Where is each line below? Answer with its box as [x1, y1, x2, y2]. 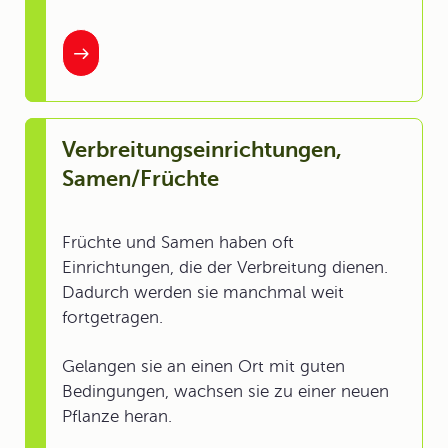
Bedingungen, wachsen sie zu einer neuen [62, 382, 389, 401]
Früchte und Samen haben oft [62, 233, 294, 252]
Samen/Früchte [62, 166, 219, 191]
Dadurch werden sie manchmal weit [62, 283, 344, 302]
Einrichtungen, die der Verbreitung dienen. [62, 258, 388, 277]
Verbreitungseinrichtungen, [62, 137, 342, 162]
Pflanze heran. [62, 407, 172, 426]
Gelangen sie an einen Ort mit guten [62, 357, 345, 376]
